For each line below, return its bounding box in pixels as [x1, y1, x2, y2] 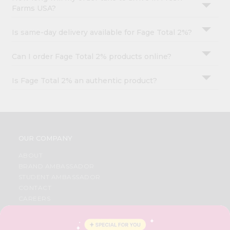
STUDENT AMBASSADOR [18, 173, 101, 181]
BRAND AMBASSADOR [18, 162, 94, 170]
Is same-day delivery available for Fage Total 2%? [12, 28, 193, 37]
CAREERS [18, 195, 51, 203]
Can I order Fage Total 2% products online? [12, 52, 172, 62]
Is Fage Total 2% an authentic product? [12, 76, 158, 86]
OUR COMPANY [18, 134, 72, 143]
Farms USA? [12, 4, 56, 13]
